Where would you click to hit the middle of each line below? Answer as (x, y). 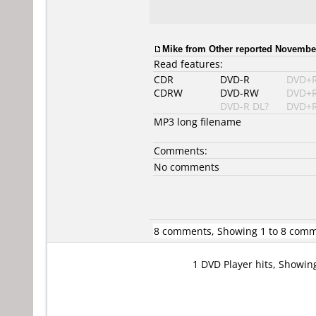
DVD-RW (239, 93)
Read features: (188, 64)
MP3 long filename (197, 122)
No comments (187, 167)
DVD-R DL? (244, 106)
